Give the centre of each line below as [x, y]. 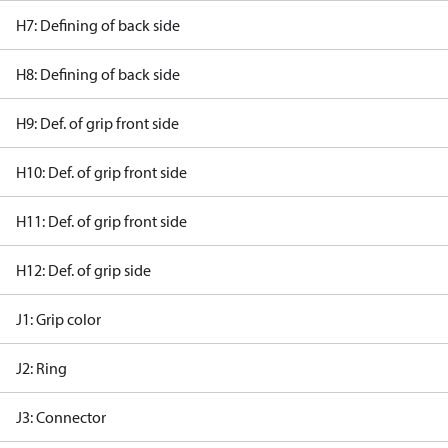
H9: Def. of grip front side [97, 123]
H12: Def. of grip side [83, 270]
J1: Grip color [58, 319]
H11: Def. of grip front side [101, 221]
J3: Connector [61, 417]
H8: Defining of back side [98, 74]
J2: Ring [41, 368]
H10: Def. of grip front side [101, 172]
